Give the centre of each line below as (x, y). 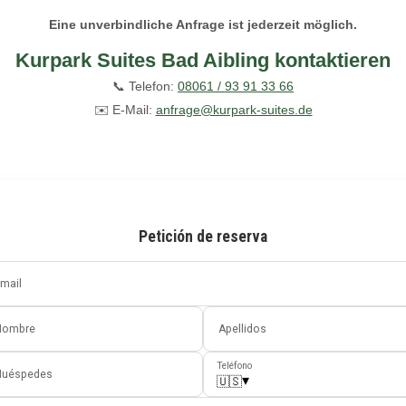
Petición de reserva (203, 237)
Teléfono (234, 366)
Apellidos (242, 329)
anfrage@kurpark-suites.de (234, 110)
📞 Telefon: (145, 86)
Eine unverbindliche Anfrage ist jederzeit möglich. (203, 24)
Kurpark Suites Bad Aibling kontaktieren (203, 60)
